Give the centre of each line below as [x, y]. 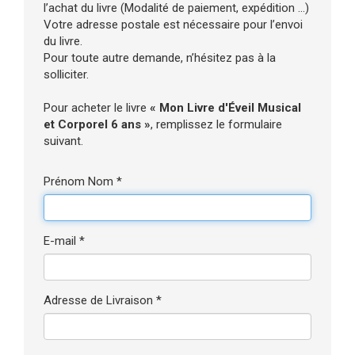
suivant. [63, 141]
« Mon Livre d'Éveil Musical [225, 108]
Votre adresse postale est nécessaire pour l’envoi [173, 25]
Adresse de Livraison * [103, 300]
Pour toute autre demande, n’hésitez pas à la [160, 58]
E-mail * [64, 241]
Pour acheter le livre [97, 108]
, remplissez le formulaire [216, 124]
